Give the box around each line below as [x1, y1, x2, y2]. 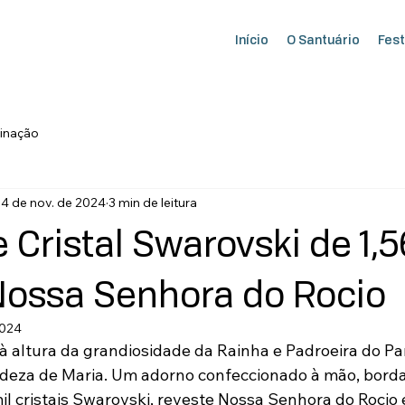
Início [234, 32, 268, 47]
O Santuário [286, 32, 360, 47]
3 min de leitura [108, 194, 197, 212]
